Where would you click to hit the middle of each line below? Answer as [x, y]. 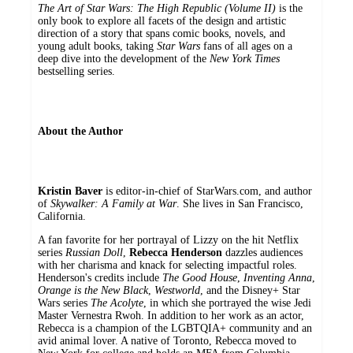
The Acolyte [117, 303]
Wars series [64, 303]
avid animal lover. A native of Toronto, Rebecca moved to [167, 341]
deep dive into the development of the [124, 59]
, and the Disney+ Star [250, 291]
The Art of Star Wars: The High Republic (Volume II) [158, 9]
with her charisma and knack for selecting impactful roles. [167, 266]
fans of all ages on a [248, 46]
